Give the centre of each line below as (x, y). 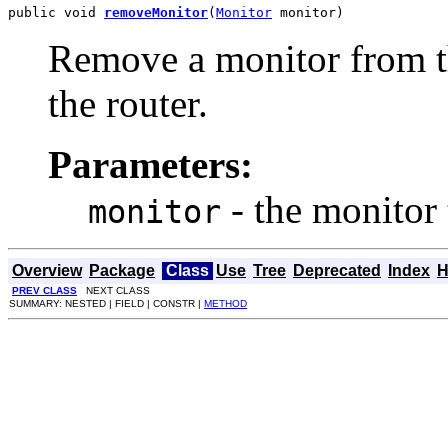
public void (56, 12)
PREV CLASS (44, 290)
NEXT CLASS (113, 290)
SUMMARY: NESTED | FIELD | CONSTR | (106, 303)
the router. (128, 103)
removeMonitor (156, 12)
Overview (47, 270)
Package (122, 270)
